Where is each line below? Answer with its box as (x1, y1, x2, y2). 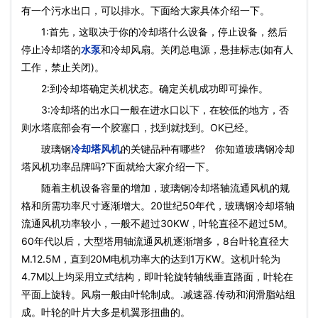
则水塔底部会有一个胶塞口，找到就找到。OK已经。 (21, 121, 254, 133)
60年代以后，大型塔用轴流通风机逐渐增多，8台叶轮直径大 (21, 235, 289, 247)
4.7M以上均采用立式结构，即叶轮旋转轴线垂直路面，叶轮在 (21, 270, 293, 283)
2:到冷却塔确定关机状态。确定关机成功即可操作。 (21, 82, 268, 94)
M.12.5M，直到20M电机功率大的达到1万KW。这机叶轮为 (21, 253, 280, 265)
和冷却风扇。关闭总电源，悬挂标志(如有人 (101, 43, 293, 55)
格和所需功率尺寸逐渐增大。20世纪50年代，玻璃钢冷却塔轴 (21, 199, 295, 212)
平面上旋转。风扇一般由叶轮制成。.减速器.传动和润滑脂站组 (21, 288, 295, 300)
